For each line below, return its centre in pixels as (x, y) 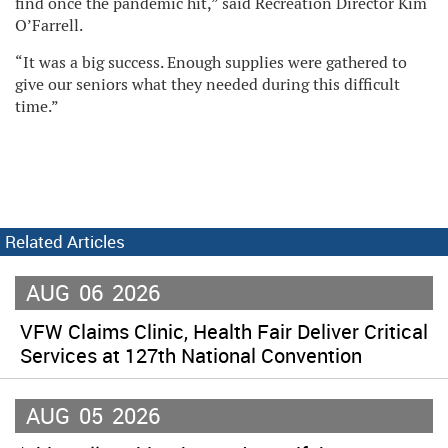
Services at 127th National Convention (191, 355)
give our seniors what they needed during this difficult (207, 84)
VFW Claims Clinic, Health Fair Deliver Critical (224, 331)
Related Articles (65, 241)
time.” (37, 106)
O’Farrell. (49, 25)
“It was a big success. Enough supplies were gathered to (211, 62)
